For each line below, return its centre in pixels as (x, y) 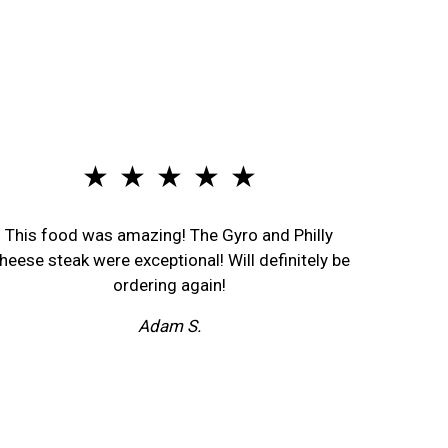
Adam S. (169, 326)
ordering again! (169, 285)
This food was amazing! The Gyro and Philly (169, 235)
